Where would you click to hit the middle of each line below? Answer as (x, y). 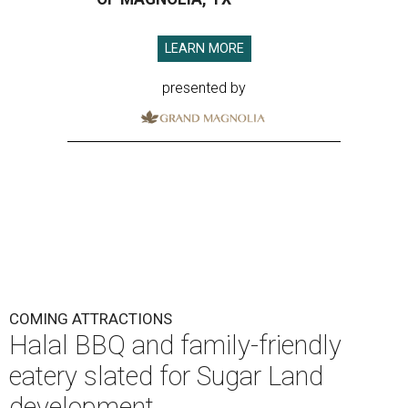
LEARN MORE (204, 49)
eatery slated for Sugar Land (166, 376)
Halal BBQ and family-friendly (175, 345)
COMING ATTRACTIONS (91, 318)
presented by (204, 88)
